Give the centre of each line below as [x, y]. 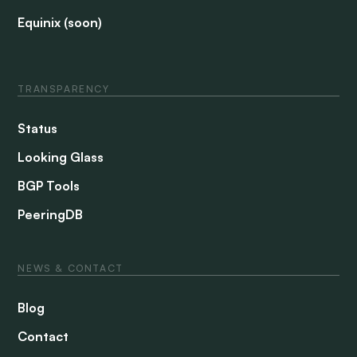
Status [38, 129]
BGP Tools [49, 186]
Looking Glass [61, 157]
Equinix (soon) [60, 23]
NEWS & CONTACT [71, 269]
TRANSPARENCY [64, 89]
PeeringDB [51, 215]
